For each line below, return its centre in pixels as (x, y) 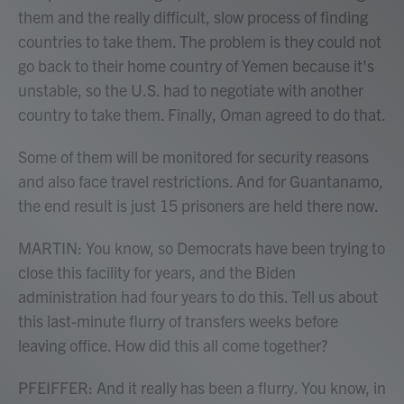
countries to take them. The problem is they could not (200, 41)
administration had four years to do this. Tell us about (198, 296)
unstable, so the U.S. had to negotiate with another (191, 90)
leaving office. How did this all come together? (173, 345)
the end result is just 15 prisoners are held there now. (198, 205)
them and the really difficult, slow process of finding (193, 17)
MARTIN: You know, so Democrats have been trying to (202, 248)
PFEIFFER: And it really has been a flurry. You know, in (202, 387)
